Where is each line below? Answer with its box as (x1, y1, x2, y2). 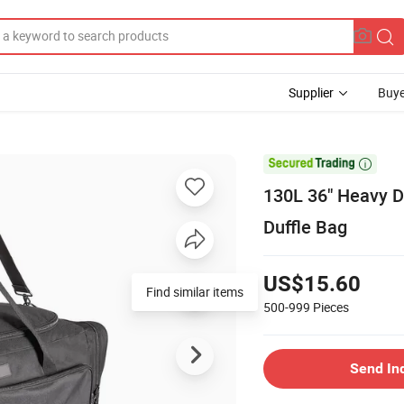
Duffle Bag (263, 214, 347, 239)
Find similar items (146, 282, 243, 300)
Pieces (313, 298, 349, 316)
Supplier (289, 84, 334, 101)
